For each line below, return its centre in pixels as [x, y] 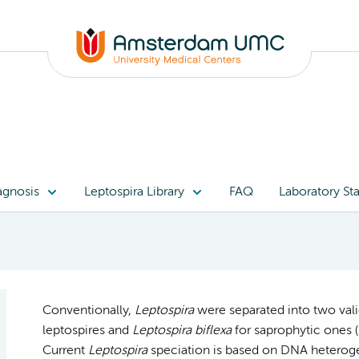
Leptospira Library [134, 192]
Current [65, 351]
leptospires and [87, 331]
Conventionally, [88, 311]
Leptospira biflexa [182, 331]
